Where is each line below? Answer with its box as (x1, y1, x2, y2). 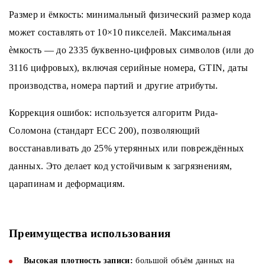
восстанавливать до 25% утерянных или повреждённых (9, 143, 244, 154)
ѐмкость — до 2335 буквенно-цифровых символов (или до (9, 45, 254, 56)
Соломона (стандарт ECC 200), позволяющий (9, 125, 201, 136)
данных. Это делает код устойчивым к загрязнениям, (9, 161, 232, 172)
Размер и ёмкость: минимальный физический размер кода (9, 9, 251, 20)
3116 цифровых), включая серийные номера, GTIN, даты (9, 63, 248, 73)
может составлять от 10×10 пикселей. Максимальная (9, 27, 231, 38)
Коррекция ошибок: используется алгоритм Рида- (9, 108, 218, 118)
